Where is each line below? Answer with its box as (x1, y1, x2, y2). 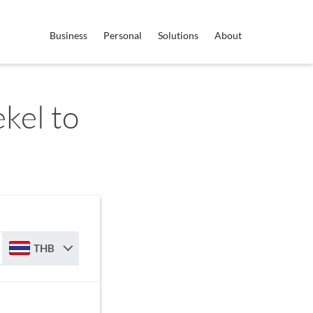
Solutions (158, 29, 198, 41)
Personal (103, 29, 142, 41)
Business (50, 29, 87, 41)
